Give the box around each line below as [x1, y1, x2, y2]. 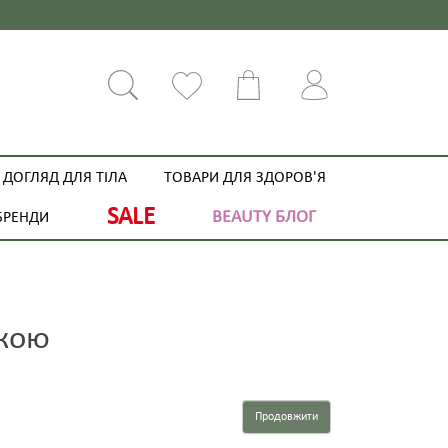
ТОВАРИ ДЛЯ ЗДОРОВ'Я [164, 170, 327, 186]
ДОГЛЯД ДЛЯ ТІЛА [3, 170, 128, 186]
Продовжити [255, 410, 318, 423]
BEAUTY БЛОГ [212, 208, 317, 227]
